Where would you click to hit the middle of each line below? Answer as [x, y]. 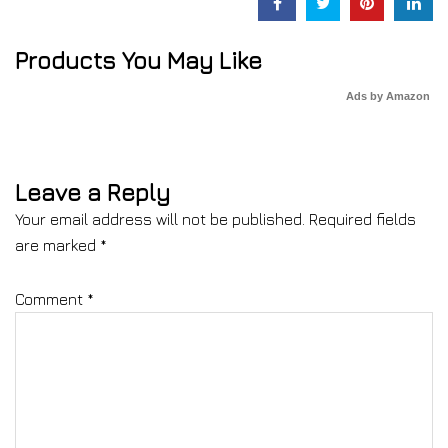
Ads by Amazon [388, 96]
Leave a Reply [92, 192]
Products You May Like [138, 60]
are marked [57, 245]
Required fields [362, 219]
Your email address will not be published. [160, 219]
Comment [51, 299]
